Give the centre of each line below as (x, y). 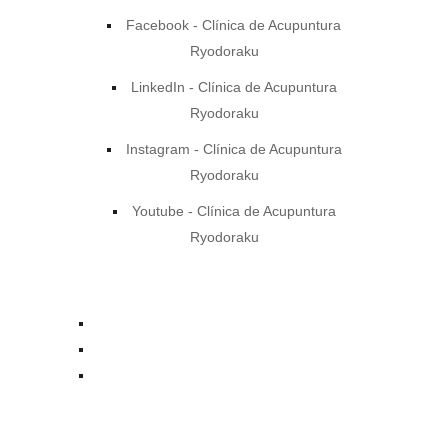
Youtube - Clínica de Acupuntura (233, 211)
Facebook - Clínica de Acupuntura (233, 25)
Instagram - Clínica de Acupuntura (233, 149)
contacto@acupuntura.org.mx (208, 323)
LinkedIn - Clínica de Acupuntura (233, 87)
